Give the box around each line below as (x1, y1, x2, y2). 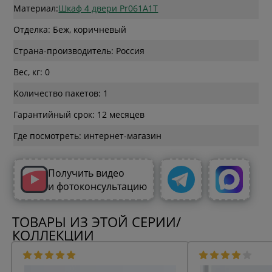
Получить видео (48, 166, 127, 180)
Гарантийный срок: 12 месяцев (13, 109, 145, 121)
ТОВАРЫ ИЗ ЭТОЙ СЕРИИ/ (12, 212, 181, 232)
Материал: (13, 2, 59, 15)
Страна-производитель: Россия (13, 45, 145, 57)
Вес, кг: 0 (13, 66, 50, 78)
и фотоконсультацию (48, 179, 148, 193)
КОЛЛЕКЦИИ (12, 226, 94, 245)
